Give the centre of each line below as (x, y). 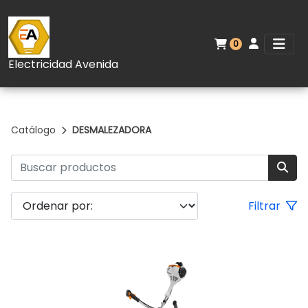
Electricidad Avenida (63, 64)
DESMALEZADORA (112, 130)
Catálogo (33, 130)
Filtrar (265, 206)
